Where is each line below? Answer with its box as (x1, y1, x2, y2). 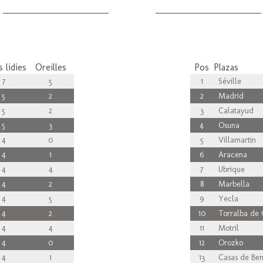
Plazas (213, 62, 238, 73)
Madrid (213, 91, 244, 101)
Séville (213, 76, 241, 86)
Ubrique (213, 164, 245, 174)
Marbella (213, 179, 249, 189)
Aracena (213, 150, 247, 160)
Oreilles (35, 62, 66, 73)
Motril (213, 223, 239, 233)
